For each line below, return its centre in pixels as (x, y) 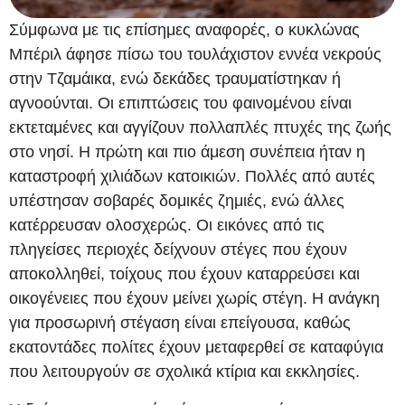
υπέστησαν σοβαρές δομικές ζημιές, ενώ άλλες (177, 201)
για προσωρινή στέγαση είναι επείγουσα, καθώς (180, 323)
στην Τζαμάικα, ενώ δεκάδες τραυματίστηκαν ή (175, 79)
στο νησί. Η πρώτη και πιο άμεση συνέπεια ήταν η (187, 152)
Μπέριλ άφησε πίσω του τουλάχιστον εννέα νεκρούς (195, 55)
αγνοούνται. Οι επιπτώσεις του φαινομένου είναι (180, 104)
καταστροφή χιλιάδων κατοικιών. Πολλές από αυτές (192, 177)
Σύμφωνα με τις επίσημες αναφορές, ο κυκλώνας (184, 30)
